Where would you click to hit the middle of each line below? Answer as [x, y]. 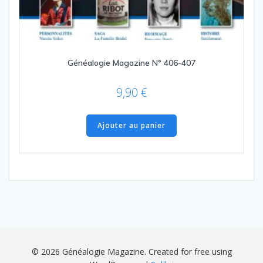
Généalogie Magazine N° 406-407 [131, 63]
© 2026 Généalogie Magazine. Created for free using [131, 252]
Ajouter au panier [131, 126]
